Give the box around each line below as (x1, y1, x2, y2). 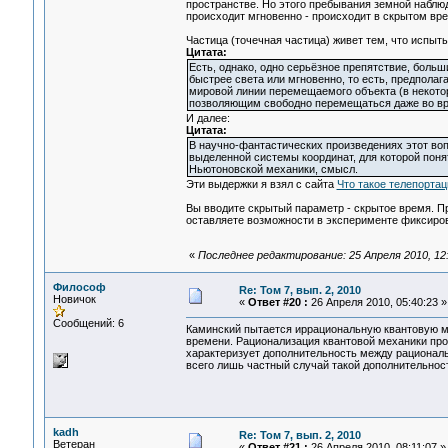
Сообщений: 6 (52, 317, 124, 329)
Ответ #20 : (247, 296, 308, 308)
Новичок (52, 293, 96, 305)
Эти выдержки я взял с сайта (185, 178, 337, 191)
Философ (52, 281, 106, 293)
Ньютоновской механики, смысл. (188, 163, 358, 176)
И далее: (185, 112, 230, 125)
